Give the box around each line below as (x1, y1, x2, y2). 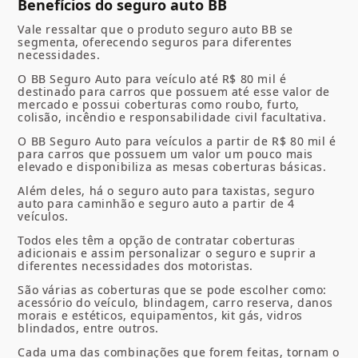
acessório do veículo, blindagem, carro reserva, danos (18, 295, 333, 311)
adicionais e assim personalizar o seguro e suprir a (18, 245, 317, 261)
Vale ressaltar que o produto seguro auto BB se (18, 22, 294, 38)
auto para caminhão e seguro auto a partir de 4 (18, 196, 296, 212)
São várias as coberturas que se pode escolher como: (18, 282, 328, 298)
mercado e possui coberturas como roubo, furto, (18, 97, 300, 113)
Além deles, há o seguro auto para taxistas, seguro (18, 183, 315, 199)
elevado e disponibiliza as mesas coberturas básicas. (18, 159, 327, 175)
